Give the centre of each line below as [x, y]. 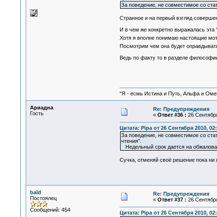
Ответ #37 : [172, 200]
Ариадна [41, 108]
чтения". [131, 141]
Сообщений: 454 [50, 210]
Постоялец [43, 198]
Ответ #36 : [172, 115]
